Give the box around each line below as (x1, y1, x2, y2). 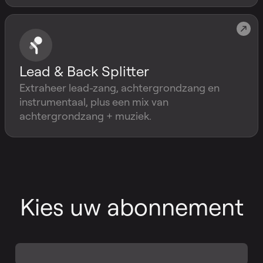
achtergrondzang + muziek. (19, 109, 151, 122)
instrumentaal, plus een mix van (19, 95, 168, 108)
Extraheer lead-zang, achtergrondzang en (19, 81, 220, 94)
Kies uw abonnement (19, 191, 244, 221)
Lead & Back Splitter (19, 62, 149, 80)
